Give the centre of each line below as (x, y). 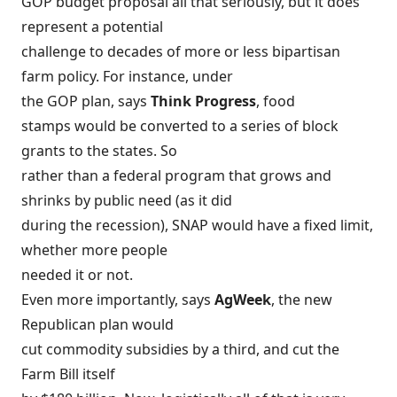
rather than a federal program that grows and (176, 176)
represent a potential (92, 27)
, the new (302, 300)
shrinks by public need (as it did (127, 201)
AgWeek (241, 300)
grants (43, 151)
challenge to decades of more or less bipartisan (181, 52)
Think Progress (203, 101)
